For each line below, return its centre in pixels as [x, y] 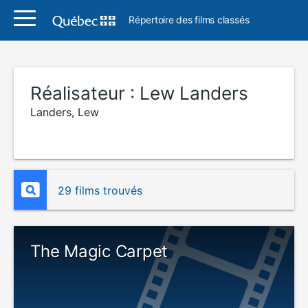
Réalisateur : [85, 93]
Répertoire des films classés [189, 20]
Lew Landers [194, 93]
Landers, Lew [65, 112]
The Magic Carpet [99, 251]
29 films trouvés [100, 190]
